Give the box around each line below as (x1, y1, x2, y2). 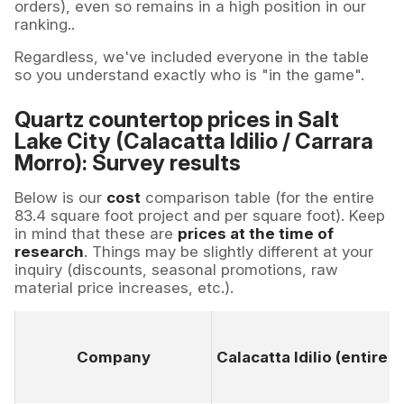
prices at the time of (178, 225, 334, 243)
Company (76, 348, 151, 367)
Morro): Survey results (14, 150, 241, 177)
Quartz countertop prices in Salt (14, 106, 339, 133)
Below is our (14, 188, 106, 207)
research (14, 243, 84, 262)
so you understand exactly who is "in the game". (14, 66, 364, 85)
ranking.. (14, 15, 75, 34)
